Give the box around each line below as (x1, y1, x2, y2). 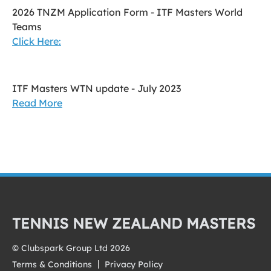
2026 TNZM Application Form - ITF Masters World (12, 6, 243, 18)
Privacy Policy (105, 259, 163, 270)
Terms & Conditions (12, 259, 92, 270)
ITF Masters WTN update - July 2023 (12, 82, 181, 94)
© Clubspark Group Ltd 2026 (12, 243, 130, 253)
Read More (12, 97, 62, 109)
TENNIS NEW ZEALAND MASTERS (12, 214, 255, 232)
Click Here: (12, 35, 61, 47)
